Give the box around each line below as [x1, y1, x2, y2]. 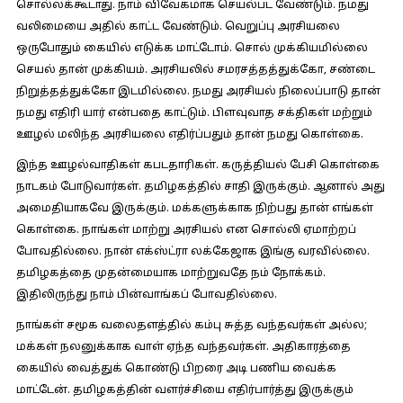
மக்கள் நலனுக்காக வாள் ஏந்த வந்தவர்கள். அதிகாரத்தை [15, 341, 351, 354]
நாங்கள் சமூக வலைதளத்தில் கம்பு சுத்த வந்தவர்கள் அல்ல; [15, 319, 367, 332]
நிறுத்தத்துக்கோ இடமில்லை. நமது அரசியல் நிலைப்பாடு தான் [15, 85, 381, 98]
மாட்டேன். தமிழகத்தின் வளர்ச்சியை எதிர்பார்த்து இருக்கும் [15, 384, 354, 397]
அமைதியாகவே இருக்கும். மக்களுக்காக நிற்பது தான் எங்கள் [15, 202, 373, 215]
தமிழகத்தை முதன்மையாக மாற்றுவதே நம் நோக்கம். [15, 267, 326, 280]
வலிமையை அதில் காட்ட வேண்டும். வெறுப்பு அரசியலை [15, 21, 340, 33]
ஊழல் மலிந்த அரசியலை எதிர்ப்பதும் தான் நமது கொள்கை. [15, 129, 363, 141]
